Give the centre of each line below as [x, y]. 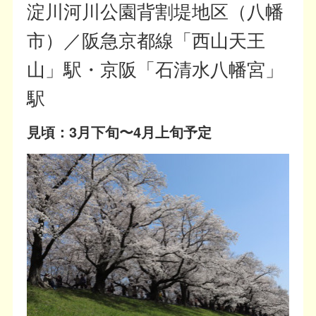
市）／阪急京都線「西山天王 [146, 39]
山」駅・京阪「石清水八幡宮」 [156, 68]
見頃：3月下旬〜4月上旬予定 [127, 131]
